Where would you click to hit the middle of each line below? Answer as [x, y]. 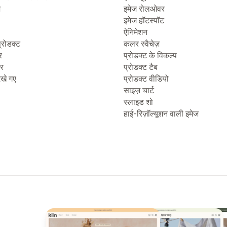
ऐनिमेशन [136, 32]
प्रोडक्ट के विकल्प [150, 55]
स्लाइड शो [138, 102]
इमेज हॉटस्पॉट [144, 20]
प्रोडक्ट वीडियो [146, 79]
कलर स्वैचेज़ [142, 44]
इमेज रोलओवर [144, 9]
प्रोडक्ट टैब [141, 67]
